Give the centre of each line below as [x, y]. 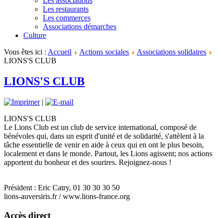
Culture [35, 35]
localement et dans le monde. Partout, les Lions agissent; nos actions [108, 153]
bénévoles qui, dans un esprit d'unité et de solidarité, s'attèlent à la [104, 136]
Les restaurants [66, 9]
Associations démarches [80, 27]
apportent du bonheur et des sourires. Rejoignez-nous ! [88, 162]
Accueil [60, 52]
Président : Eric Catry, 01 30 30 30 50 [62, 187]
